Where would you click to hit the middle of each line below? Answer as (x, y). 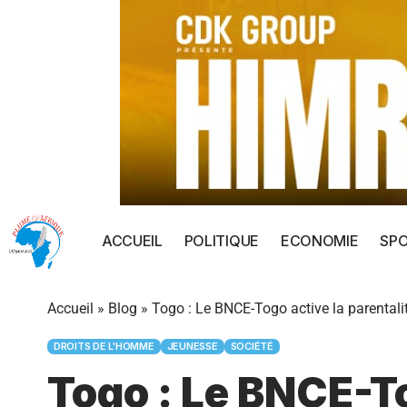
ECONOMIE (319, 241)
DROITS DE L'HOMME (104, 346)
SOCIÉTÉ (252, 346)
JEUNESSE (192, 346)
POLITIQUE (221, 241)
